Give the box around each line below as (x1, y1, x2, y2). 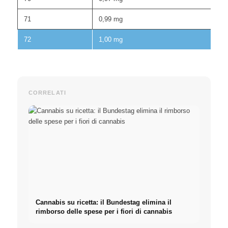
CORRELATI (28, 90, 66, 96)
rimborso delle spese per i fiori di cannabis (36, 208, 173, 216)
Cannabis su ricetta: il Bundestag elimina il (36, 198, 172, 207)
